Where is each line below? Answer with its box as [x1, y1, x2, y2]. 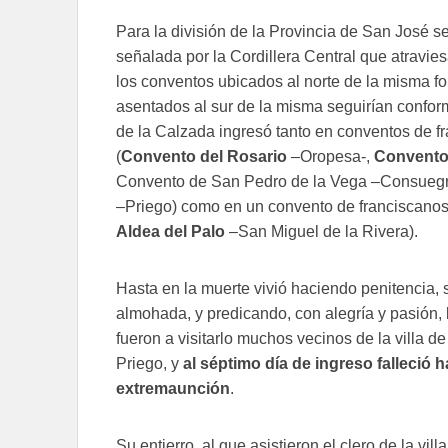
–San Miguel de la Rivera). [225, 223, 418, 241]
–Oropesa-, [287, 148, 374, 166]
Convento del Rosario [121, 148, 287, 166]
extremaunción [116, 380, 230, 398]
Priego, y [116, 355, 183, 373]
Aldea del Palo [116, 223, 225, 241]
